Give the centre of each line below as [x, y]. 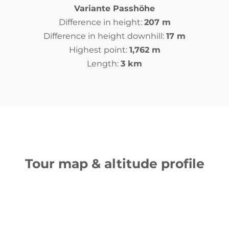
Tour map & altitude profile [114, 164]
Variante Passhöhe [114, 9]
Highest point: [98, 50]
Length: [103, 64]
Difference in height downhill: [104, 36]
